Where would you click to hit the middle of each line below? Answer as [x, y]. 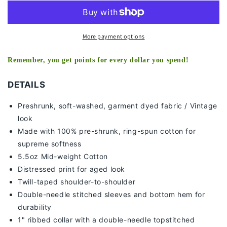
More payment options [113, 36]
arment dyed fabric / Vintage [165, 106]
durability [35, 207]
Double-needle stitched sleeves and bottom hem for [111, 195]
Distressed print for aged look [71, 169]
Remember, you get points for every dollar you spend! [98, 60]
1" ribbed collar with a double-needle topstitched [106, 220]
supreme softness [50, 144]
